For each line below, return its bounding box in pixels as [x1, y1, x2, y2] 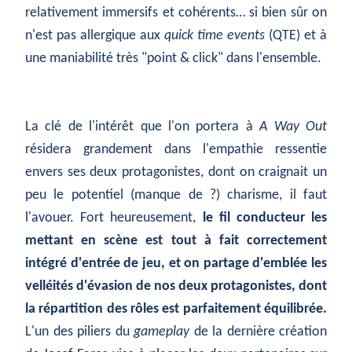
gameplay [134, 324, 189, 340]
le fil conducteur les [202, 211, 327, 226]
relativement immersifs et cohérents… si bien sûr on [25, 5, 327, 21]
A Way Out [259, 119, 328, 135]
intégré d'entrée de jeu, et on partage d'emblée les [25, 256, 327, 272]
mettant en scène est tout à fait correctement [25, 233, 327, 249]
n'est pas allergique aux [25, 28, 164, 44]
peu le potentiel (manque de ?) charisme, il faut [25, 188, 327, 203]
